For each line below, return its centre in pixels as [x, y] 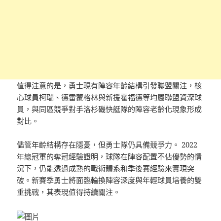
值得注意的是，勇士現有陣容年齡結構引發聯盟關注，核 [110, 85]
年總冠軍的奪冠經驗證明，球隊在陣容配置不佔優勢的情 [110, 156]
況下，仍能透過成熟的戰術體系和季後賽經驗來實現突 [106, 168]
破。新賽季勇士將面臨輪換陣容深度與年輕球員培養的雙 [110, 180]
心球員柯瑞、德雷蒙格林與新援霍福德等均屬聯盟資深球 [110, 97]
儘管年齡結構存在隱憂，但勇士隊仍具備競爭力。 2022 [107, 144]
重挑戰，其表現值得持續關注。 [69, 192]
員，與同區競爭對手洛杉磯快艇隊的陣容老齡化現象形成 [110, 109]
